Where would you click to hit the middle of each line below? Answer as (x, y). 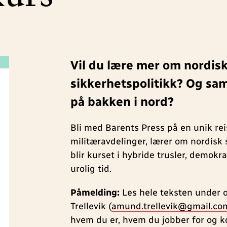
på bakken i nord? (122, 102)
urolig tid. (91, 169)
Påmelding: (95, 193)
